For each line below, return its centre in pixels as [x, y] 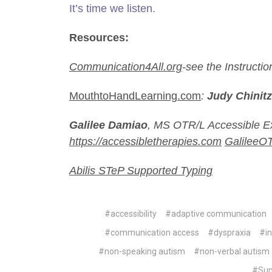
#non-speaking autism [142, 251]
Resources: [99, 38]
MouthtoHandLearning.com [135, 96]
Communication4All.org [126, 67]
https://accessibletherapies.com [145, 141]
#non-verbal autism [232, 251]
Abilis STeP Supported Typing [141, 171]
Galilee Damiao [108, 125]
